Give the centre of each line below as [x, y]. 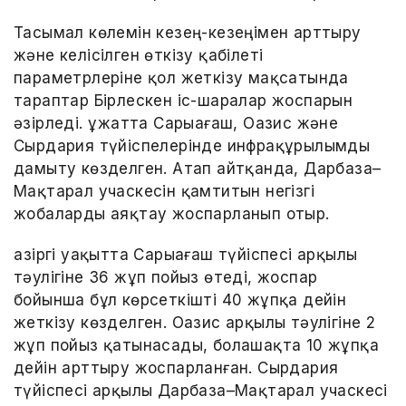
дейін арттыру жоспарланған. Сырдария [176, 368]
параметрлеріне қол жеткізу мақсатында [181, 78]
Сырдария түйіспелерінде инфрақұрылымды [192, 146]
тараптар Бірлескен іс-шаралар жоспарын [184, 101]
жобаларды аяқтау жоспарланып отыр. [172, 214]
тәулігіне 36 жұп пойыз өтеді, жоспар [166, 278]
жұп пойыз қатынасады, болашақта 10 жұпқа [196, 346]
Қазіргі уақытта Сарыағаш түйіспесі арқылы [186, 255]
